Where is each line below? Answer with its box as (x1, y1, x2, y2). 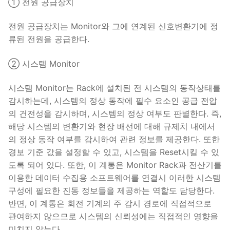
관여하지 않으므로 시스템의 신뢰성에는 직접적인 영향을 (8, 211, 218, 222)
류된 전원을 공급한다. (8, 34, 89, 45)
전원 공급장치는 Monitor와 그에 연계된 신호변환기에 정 (8, 21, 218, 32)
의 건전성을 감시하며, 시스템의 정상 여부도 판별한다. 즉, (8, 108, 221, 119)
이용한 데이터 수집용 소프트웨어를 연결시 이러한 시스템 (8, 172, 221, 183)
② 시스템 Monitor (8, 58, 80, 69)
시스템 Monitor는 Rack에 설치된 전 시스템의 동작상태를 (8, 83, 221, 93)
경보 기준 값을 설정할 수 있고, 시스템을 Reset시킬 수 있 (8, 147, 219, 158)
